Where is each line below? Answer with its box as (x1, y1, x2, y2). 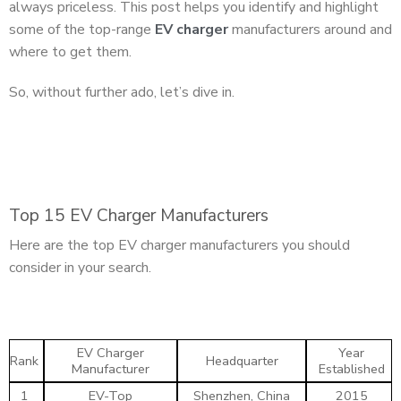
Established (318, 359, 385, 378)
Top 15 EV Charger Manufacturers (9, 203, 269, 227)
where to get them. (9, 41, 135, 62)
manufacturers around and (228, 19, 392, 39)
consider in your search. (9, 258, 155, 278)
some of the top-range (9, 19, 155, 39)
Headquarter (205, 351, 278, 370)
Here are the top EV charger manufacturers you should (9, 235, 350, 256)
